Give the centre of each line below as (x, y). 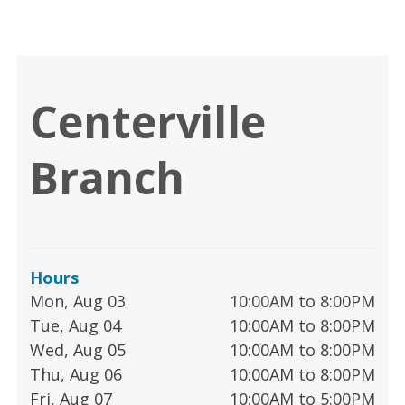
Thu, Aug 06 (76, 374)
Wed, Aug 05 (78, 349)
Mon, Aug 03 (78, 301)
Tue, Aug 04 (75, 325)
